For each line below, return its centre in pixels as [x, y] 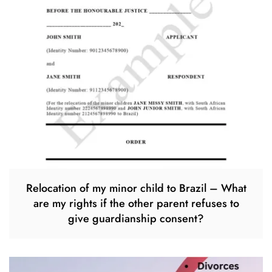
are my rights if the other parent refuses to [136, 203]
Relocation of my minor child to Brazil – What [136, 188]
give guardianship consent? [136, 219]
